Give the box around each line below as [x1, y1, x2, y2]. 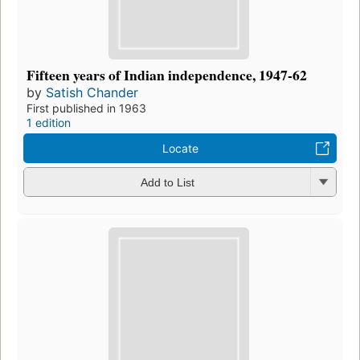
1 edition [27, 115, 71, 129]
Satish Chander [46, 84, 138, 100]
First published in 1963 [27, 100, 146, 115]
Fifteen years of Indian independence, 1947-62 [27, 63, 307, 85]
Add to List [140, 176, 194, 190]
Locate [162, 141, 198, 155]
